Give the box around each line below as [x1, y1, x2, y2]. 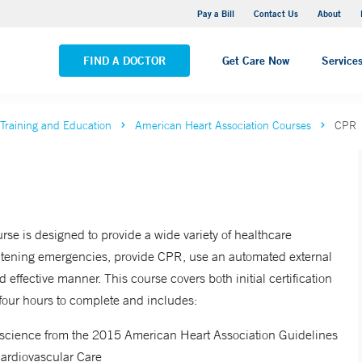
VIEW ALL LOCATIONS [12, 38, 144, 55]
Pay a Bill [197, 7, 234, 19]
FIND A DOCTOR [83, 53, 166, 68]
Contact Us [254, 7, 298, 19]
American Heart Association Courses [135, 118, 311, 133]
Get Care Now [222, 53, 289, 68]
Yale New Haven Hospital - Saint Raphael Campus [12, 7, 288, 23]
